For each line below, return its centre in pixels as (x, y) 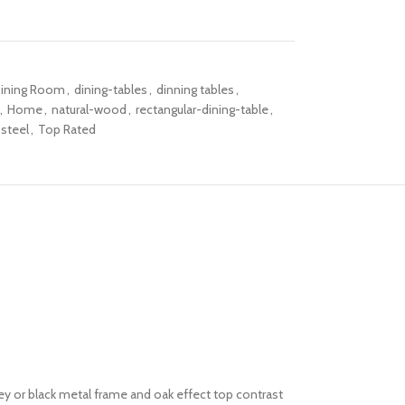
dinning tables (195, 89)
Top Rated (66, 129)
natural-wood (89, 109)
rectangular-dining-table (202, 109)
